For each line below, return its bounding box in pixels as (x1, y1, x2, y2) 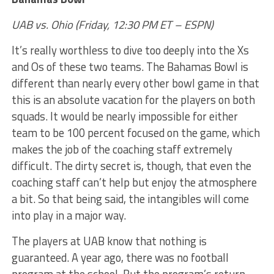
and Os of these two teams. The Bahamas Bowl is (11, 58, 248, 75)
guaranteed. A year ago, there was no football (11, 249, 229, 266)
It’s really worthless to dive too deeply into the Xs (11, 42, 249, 59)
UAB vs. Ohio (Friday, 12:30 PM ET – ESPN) (11, 16, 213, 33)
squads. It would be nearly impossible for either (11, 108, 238, 125)
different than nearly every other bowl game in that (11, 75, 259, 92)
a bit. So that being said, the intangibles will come (11, 190, 249, 207)
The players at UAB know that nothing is (11, 232, 207, 250)
